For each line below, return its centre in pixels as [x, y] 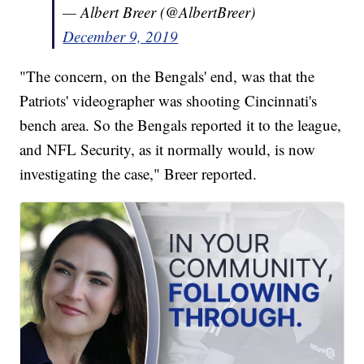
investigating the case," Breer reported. [139, 174]
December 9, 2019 [121, 37]
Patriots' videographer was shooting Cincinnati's [169, 101]
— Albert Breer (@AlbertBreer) [159, 12]
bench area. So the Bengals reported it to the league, [181, 125]
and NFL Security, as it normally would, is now [168, 149]
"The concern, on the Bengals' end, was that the [167, 76]
